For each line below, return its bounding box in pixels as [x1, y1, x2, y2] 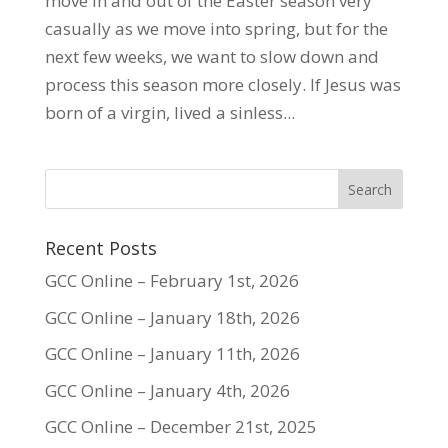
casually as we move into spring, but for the [44, 17, 388, 40]
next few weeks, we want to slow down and [44, 45, 379, 68]
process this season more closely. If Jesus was [44, 73, 401, 96]
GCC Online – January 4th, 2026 [44, 378, 290, 402]
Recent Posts [44, 236, 157, 260]
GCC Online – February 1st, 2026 [44, 269, 299, 292]
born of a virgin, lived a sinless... [44, 101, 295, 124]
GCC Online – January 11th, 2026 [44, 342, 300, 365]
